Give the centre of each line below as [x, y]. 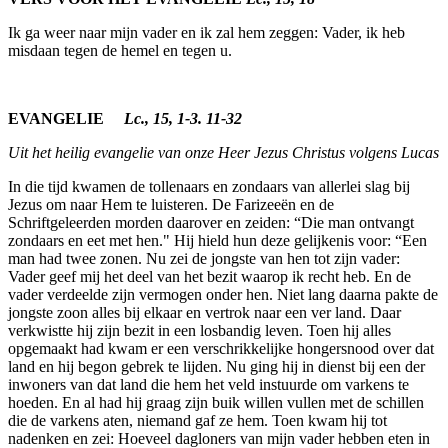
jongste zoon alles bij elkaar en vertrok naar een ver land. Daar [204, 312]
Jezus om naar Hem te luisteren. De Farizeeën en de [171, 204]
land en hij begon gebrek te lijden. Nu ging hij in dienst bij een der [216, 366]
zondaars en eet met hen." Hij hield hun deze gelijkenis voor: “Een [217, 240]
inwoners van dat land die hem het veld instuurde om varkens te [208, 384]
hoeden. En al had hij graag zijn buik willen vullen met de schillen [216, 402]
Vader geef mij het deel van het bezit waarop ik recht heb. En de [209, 276]
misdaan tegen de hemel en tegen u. [120, 50]
